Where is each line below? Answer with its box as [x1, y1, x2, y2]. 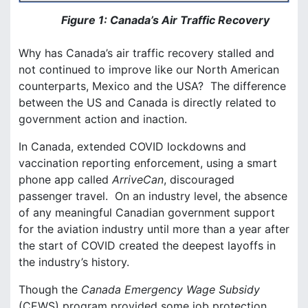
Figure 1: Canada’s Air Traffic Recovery [38, 12, 269, 27]
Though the [19, 282, 81, 296]
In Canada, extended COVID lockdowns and [19, 139, 246, 153]
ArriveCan [112, 172, 164, 186]
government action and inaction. [19, 111, 187, 126]
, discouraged [164, 172, 234, 186]
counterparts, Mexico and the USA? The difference [19, 78, 286, 93]
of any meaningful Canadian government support [19, 205, 275, 219]
